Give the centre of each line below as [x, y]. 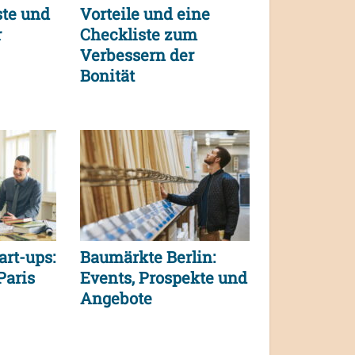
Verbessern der [137, 55]
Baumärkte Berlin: [148, 257]
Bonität [107, 76]
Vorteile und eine [145, 14]
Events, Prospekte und [164, 278]
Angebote [116, 298]
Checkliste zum [139, 34]
